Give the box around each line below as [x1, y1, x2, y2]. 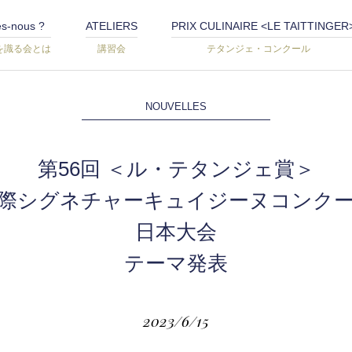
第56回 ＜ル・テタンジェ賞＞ [37, 157, 315, 180]
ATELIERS [85, 20, 137, 33]
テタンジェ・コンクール [206, 43, 320, 55]
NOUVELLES [145, 101, 207, 112]
